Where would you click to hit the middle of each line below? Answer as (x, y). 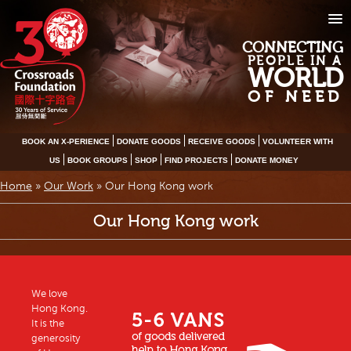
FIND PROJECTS (196, 161)
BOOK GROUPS (98, 161)
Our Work (69, 186)
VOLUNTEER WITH (297, 142)
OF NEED (295, 97)
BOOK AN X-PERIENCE (65, 142)
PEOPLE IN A (295, 61)
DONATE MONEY (267, 161)
